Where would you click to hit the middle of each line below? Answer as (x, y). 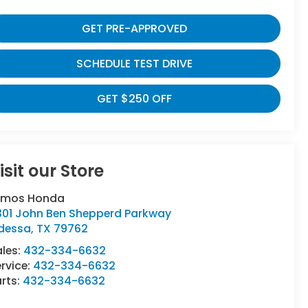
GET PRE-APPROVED (135, 28)
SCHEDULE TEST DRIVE (135, 63)
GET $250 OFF (135, 98)
